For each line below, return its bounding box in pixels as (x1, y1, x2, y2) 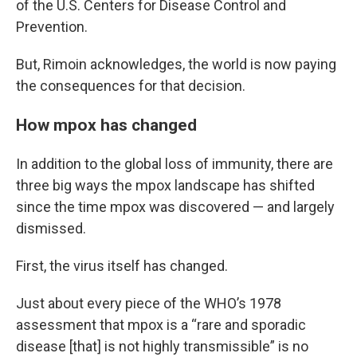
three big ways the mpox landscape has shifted (16, 177, 315, 194)
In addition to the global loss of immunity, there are (16, 155, 333, 172)
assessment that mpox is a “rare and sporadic (16, 316, 306, 333)
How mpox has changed (16, 115, 197, 135)
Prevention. (16, 18, 88, 35)
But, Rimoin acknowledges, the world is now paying (16, 56, 336, 73)
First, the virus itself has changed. (16, 257, 228, 274)
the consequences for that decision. (16, 77, 245, 94)
